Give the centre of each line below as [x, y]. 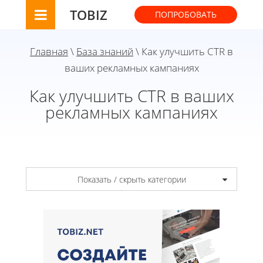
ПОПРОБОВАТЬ [186, 14]
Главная [49, 51]
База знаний [105, 51]
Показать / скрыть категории [131, 179]
